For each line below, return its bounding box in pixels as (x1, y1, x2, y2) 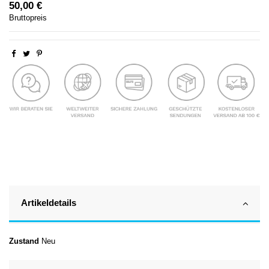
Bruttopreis (9, 13, 47, 23)
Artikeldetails (20, 198, 76, 208)
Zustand (9, 236, 39, 246)
